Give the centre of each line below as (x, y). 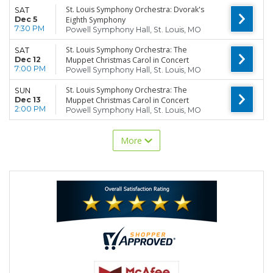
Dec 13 (28, 99)
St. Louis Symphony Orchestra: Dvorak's (135, 9)
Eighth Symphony (96, 19)
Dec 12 (28, 59)
